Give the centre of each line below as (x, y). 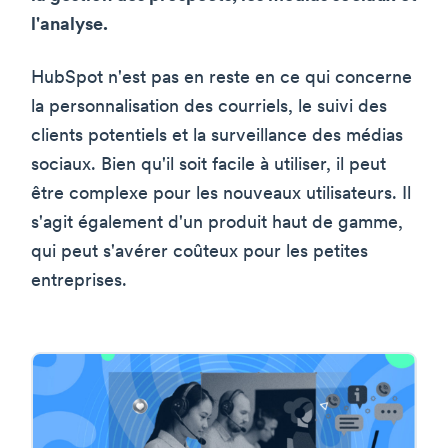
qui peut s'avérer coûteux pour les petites (199, 252)
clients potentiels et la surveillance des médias (217, 136)
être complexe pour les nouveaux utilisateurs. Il (221, 194)
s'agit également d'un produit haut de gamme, (217, 223)
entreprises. (79, 281)
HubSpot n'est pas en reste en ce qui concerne (221, 78)
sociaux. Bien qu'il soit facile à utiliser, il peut (208, 165)
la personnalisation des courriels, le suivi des (209, 107)
